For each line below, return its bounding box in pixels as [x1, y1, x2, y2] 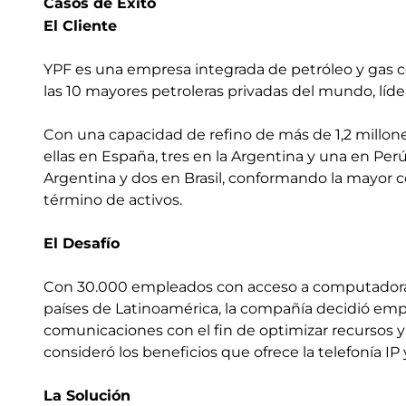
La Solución [43, 387, 130, 404]
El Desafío [43, 235, 120, 252]
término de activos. [43, 191, 182, 208]
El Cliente [43, 17, 117, 34]
